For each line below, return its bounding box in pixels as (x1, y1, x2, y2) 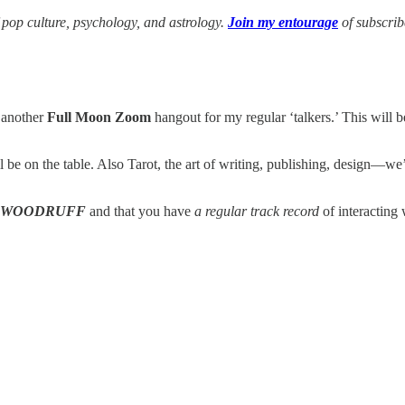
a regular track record (194, 202, 319, 219)
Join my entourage (228, 14, 338, 30)
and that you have (86, 202, 194, 219)
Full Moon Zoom (47, 108, 151, 125)
